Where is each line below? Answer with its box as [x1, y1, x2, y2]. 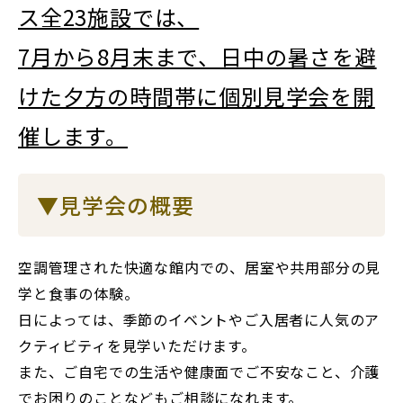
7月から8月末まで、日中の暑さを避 [18, 40, 377, 72]
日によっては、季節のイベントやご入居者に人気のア [18, 309, 381, 330]
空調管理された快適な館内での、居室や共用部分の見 [18, 256, 381, 278]
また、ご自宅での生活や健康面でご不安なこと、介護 [18, 361, 381, 382]
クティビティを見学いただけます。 [18, 335, 256, 356]
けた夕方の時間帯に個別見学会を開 [18, 80, 375, 112]
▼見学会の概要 [37, 189, 194, 220]
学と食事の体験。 [18, 282, 139, 304]
